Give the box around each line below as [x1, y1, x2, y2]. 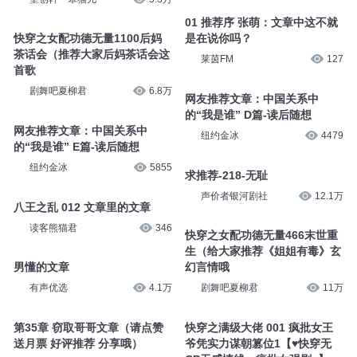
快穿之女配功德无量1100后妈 [13, 32, 162, 45]
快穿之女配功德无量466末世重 [184, 229, 338, 242]
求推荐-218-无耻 [184, 168, 268, 182]
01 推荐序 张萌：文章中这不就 [184, 16, 338, 29]
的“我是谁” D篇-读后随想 [184, 108, 312, 121]
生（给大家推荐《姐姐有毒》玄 [184, 245, 341, 258]
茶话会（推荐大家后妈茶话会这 [13, 48, 170, 61]
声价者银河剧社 [200, 190, 268, 202]
